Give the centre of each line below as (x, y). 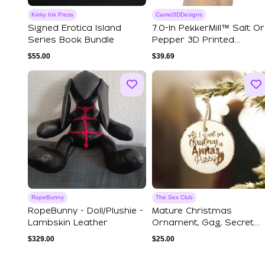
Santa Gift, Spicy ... (193, 235)
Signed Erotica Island (75, 29)
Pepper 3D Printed (193, 41)
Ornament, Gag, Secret (203, 223)
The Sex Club (174, 198)
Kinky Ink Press (52, 15)
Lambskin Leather (68, 223)
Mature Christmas (192, 211)
